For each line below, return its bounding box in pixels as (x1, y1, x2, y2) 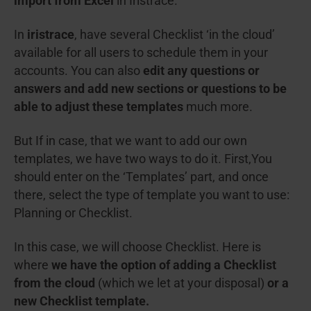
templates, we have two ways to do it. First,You (14, 151, 272, 166)
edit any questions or (143, 63, 260, 78)
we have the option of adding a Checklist (51, 258, 276, 272)
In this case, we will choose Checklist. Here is (14, 239, 261, 254)
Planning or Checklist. (14, 205, 133, 220)
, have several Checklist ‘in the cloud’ (74, 27, 275, 42)
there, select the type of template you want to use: (14, 187, 289, 202)
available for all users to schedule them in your (14, 45, 268, 60)
